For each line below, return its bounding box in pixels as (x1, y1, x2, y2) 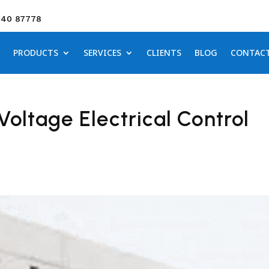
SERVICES (83, 47, 121, 58)
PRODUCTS (13, 47, 58, 58)
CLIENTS (147, 47, 181, 58)
